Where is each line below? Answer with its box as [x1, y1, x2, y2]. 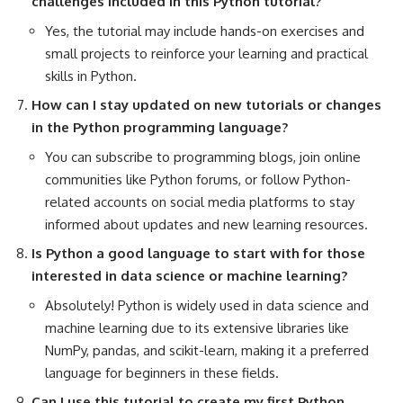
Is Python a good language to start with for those [31, 245, 365, 263]
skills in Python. [45, 67, 137, 85]
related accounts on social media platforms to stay [45, 193, 354, 210]
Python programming [73, 119, 215, 137]
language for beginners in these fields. [45, 363, 279, 381]
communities [45, 170, 122, 188]
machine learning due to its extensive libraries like [45, 318, 349, 336]
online [324, 148, 361, 166]
